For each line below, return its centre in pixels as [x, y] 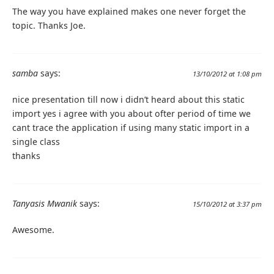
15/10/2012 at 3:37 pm [227, 204]
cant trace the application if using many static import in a [131, 127]
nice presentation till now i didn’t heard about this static [128, 99]
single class [36, 141]
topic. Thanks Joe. [49, 25]
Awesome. [33, 229]
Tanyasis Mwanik [45, 203]
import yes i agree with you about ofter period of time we [131, 113]
